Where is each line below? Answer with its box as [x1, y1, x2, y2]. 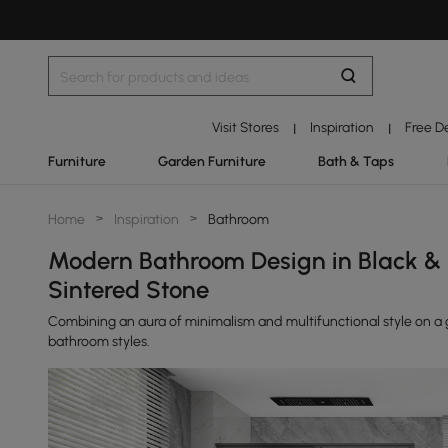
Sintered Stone [48, 275, 209, 304]
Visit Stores [211, 119, 279, 135]
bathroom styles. [48, 333, 150, 350]
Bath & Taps [318, 153, 395, 169]
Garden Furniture [158, 153, 267, 169]
